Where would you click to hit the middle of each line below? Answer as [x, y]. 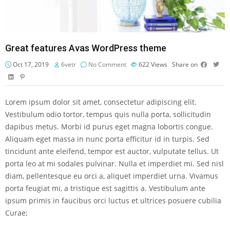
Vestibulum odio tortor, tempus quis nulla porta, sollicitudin [108, 114]
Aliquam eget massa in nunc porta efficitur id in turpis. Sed [107, 139]
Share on [185, 65]
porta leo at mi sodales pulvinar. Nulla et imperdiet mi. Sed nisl [114, 164]
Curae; [16, 213]
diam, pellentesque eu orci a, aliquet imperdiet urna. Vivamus [112, 176]
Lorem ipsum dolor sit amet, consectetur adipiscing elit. [101, 102]
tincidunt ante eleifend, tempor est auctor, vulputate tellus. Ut [112, 151]
